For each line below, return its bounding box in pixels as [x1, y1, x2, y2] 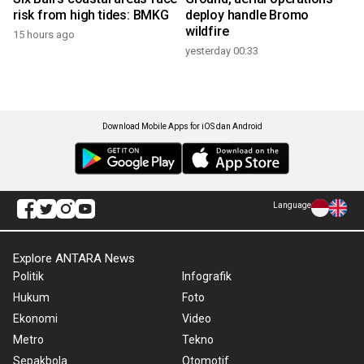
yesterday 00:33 [185, 45, 258, 58]
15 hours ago [13, 28, 75, 41]
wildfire [185, 24, 229, 40]
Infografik [182, 270, 232, 284]
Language [273, 201, 311, 210]
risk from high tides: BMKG [13, 7, 169, 24]
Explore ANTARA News [13, 251, 135, 266]
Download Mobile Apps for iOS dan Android [102, 122, 262, 132]
